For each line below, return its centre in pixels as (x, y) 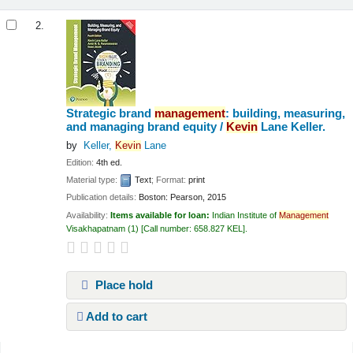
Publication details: (103, 197)
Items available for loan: (162, 215)
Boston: (154, 197)
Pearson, (188, 197)
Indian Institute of (246, 215)
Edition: (82, 162)
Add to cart (116, 317)
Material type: (93, 179)
